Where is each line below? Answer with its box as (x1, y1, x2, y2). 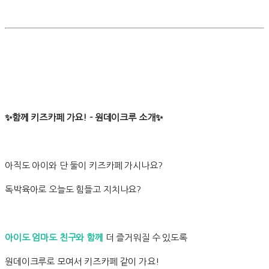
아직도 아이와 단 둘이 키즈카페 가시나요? (5, 161, 163, 171)
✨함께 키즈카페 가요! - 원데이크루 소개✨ (5, 113, 163, 122)
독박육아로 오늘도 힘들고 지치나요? (5, 185, 142, 195)
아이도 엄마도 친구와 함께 (5, 233, 103, 243)
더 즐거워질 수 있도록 (103, 233, 187, 243)
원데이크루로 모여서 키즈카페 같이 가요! (5, 257, 160, 267)
